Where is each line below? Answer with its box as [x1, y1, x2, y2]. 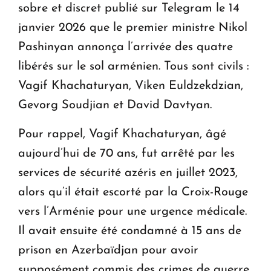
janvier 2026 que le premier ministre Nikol [18, 21, 247, 34]
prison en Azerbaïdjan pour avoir [18, 244, 198, 256]
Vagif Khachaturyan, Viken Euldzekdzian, [18, 79, 243, 92]
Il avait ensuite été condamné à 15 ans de [18, 224, 241, 237]
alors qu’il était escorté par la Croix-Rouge [18, 186, 248, 198]
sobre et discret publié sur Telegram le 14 [18, 2, 240, 15]
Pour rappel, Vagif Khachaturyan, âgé [18, 128, 226, 140]
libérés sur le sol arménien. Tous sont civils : [18, 60, 249, 73]
